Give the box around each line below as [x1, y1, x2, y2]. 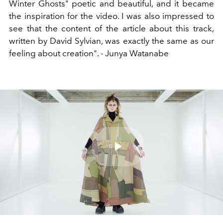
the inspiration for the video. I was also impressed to [9, 11, 214, 21]
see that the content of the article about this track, [9, 23, 214, 33]
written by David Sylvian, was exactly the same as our [9, 36, 214, 46]
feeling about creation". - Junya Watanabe [9, 48, 169, 58]
